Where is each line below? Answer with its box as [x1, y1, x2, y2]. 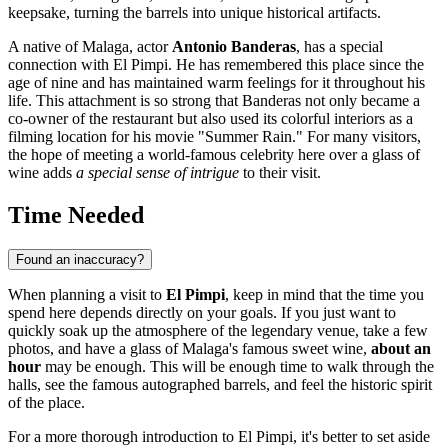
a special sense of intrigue [76, 164, 239, 182]
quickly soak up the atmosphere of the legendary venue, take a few [8, 322, 428, 340]
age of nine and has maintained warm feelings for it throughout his [8, 74, 425, 92]
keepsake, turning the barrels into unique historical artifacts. [8, 4, 381, 22]
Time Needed [8, 202, 144, 229]
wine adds [8, 164, 76, 182]
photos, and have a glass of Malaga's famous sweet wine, [8, 340, 371, 358]
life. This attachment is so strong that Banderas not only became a [8, 92, 420, 110]
